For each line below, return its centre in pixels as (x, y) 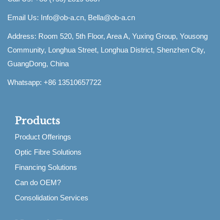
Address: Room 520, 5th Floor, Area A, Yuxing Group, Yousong (108, 36)
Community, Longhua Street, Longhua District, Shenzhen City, (106, 50)
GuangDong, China (38, 63)
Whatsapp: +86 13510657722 (54, 82)
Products (37, 121)
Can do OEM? (38, 182)
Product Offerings (43, 137)
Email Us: (24, 17)
